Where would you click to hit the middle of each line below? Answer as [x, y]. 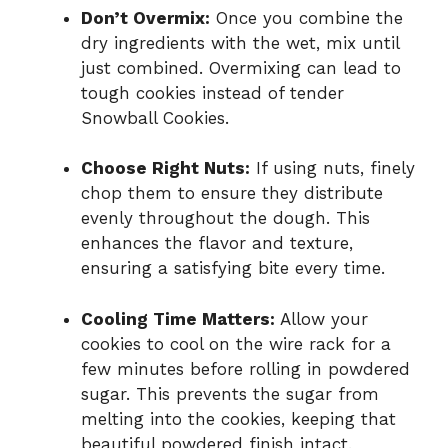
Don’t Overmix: [145, 17]
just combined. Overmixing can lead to [241, 67]
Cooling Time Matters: [178, 318]
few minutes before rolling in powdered [245, 368]
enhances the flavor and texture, [217, 243]
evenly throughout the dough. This [225, 218]
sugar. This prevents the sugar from [230, 393]
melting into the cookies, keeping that [238, 418]
